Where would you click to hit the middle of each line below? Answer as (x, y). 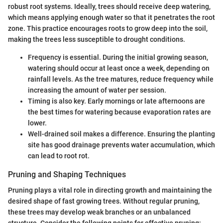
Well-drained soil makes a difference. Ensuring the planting (121, 134)
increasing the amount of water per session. (97, 90)
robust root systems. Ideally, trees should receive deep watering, (109, 6)
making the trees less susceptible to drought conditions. (97, 39)
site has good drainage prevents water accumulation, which (121, 145)
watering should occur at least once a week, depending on (119, 68)
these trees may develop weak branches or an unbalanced (99, 212)
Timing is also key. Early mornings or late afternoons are (116, 101)
